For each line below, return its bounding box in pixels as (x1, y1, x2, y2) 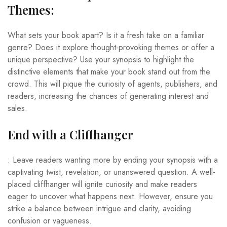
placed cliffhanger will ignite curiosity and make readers (8, 178, 197, 190)
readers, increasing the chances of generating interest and (8, 90, 209, 102)
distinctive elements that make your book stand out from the (8, 65, 210, 78)
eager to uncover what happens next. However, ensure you (8, 190, 213, 202)
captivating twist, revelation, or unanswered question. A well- (8, 166, 215, 178)
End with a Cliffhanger (8, 126, 133, 142)
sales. (8, 102, 27, 114)
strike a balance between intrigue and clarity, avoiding (8, 202, 191, 214)
